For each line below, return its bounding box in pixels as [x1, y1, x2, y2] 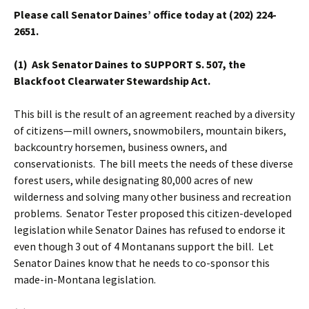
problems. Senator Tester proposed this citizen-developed [14, 206, 292, 221]
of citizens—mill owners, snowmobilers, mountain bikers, [14, 123, 286, 138]
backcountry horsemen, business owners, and [14, 140, 227, 154]
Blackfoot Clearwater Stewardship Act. [14, 74, 210, 88]
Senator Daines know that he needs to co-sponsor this [14, 256, 270, 270]
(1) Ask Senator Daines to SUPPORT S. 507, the [14, 57, 246, 72]
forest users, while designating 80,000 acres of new [14, 173, 252, 188]
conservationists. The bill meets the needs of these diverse [14, 157, 293, 171]
